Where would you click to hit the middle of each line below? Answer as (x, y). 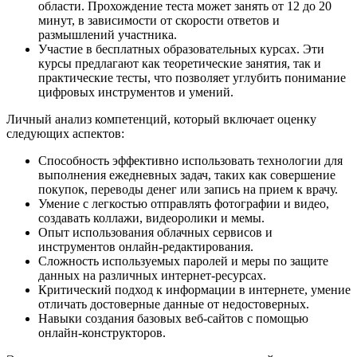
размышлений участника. (108, 34)
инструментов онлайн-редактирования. (146, 246)
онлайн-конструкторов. (102, 332)
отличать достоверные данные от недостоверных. (174, 304)
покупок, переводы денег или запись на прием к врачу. (188, 189)
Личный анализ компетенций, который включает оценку (161, 119)
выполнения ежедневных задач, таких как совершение (187, 175)
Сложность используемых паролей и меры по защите (183, 261)
